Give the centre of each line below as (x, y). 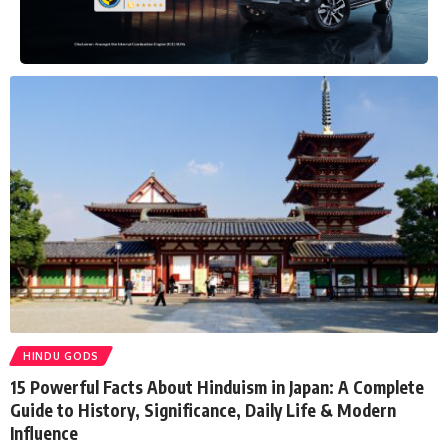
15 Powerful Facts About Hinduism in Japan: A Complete (217, 387)
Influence (44, 433)
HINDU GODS (61, 356)
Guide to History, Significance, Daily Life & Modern (203, 410)
